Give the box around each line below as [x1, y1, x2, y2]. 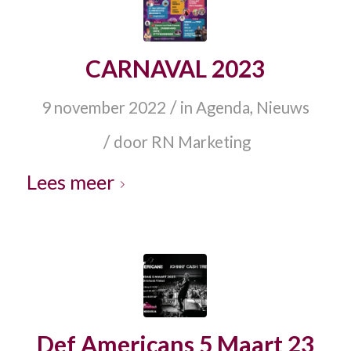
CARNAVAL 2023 [85, 54, 266, 83]
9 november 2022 [41, 98, 166, 118]
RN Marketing [151, 132, 251, 152]
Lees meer [26, 170, 114, 194]
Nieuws [255, 98, 309, 118]
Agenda [195, 98, 250, 118]
